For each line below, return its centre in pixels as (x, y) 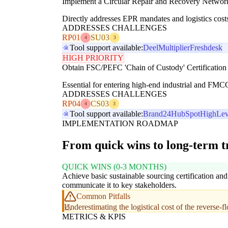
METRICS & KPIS (94, 216)
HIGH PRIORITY (93, 58)
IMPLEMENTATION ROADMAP (120, 123)
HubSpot (186, 113)
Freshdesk (206, 47)
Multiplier (174, 47)
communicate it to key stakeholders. (119, 185)
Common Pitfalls (103, 196)
